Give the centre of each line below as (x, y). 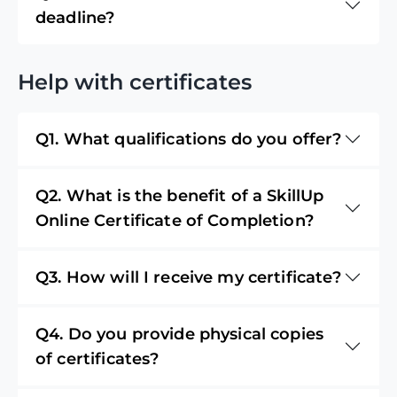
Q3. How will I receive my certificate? (188, 277)
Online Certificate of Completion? (175, 220)
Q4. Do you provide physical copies (180, 334)
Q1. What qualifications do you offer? (189, 139)
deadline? (75, 17)
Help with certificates (135, 82)
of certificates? (97, 358)
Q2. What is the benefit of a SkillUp (180, 195)
